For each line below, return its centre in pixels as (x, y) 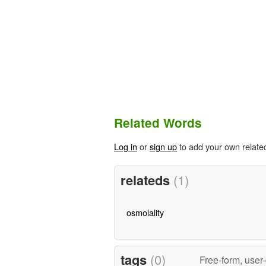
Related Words (158, 123)
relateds (147, 180)
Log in (126, 147)
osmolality (145, 212)
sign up (163, 147)
